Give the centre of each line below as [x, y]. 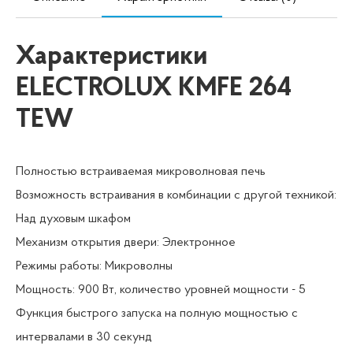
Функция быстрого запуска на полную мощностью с [157, 314]
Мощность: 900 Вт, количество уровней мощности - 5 [161, 290]
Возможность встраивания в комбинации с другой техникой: [176, 196]
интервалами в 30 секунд [84, 338]
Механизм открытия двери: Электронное [126, 243]
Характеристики [111, 58]
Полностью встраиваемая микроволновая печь [141, 172]
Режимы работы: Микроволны [94, 267]
